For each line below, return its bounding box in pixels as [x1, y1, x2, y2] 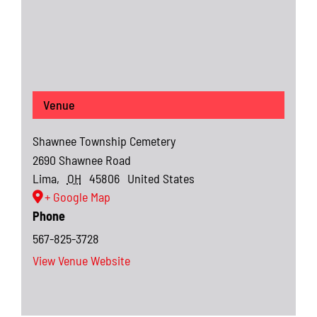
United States [127, 170, 195, 186]
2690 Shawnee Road [32, 151, 131, 168]
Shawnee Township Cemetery [32, 132, 175, 149]
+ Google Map [44, 188, 110, 204]
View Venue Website [32, 252, 130, 268]
